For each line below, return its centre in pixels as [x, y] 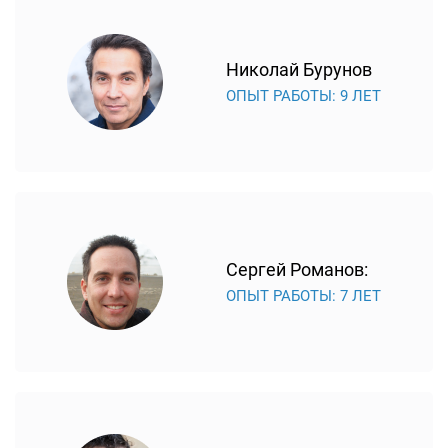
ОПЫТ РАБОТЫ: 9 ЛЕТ [304, 96]
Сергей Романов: [297, 269]
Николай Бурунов [299, 69]
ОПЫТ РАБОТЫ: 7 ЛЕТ [304, 296]
